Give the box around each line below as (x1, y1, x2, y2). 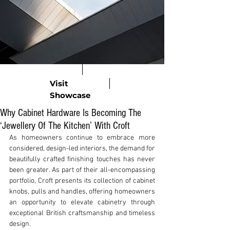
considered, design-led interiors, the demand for (9, 144, 155, 153)
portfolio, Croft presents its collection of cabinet (9, 177, 155, 185)
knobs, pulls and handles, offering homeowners (9, 187, 155, 196)
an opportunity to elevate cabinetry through (9, 198, 155, 207)
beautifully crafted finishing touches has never (9, 155, 155, 164)
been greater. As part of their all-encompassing (9, 166, 155, 175)
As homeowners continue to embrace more (9, 133, 155, 142)
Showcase (50, 90, 90, 100)
